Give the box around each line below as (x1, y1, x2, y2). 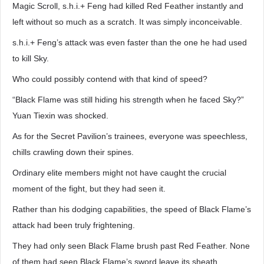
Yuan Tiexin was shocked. (12, 111, 108, 120)
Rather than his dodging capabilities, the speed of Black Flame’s (12, 204, 251, 214)
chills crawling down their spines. (12, 147, 134, 157)
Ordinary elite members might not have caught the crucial (12, 168, 226, 177)
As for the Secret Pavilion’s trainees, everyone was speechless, (12, 131, 247, 141)
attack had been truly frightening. (12, 220, 135, 230)
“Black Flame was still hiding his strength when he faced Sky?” (12, 95, 244, 104)
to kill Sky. (12, 54, 49, 63)
